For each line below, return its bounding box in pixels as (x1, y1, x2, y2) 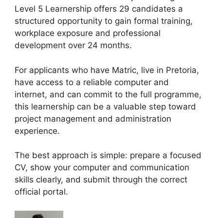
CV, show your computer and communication (15, 163, 189, 173)
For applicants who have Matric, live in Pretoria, (15, 65, 199, 75)
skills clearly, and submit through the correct (15, 175, 187, 185)
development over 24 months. (15, 40, 132, 51)
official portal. (15, 187, 68, 197)
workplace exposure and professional (15, 28, 161, 38)
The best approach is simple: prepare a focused (15, 150, 201, 161)
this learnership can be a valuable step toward (15, 101, 196, 111)
